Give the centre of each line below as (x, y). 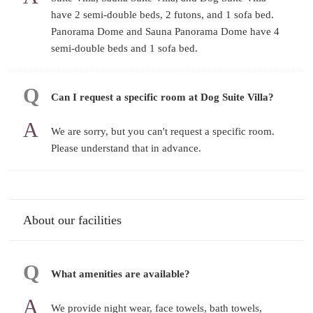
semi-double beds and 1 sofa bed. (125, 48)
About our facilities (73, 220)
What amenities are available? (121, 274)
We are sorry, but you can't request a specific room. (163, 131)
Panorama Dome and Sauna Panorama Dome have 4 (166, 31)
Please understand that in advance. (126, 148)
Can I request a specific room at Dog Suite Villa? (163, 97)
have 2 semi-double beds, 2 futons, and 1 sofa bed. (163, 14)
